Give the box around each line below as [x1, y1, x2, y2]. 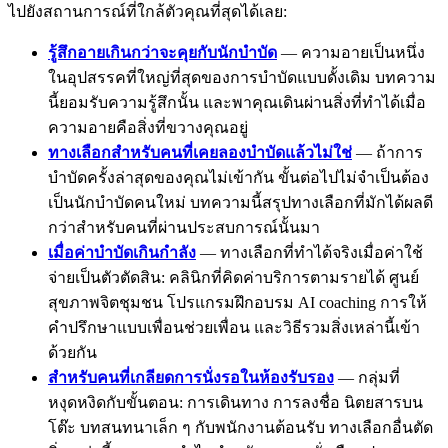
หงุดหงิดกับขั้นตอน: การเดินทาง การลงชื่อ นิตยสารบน [48, 393, 423, 411]
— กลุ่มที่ [334, 368, 400, 386]
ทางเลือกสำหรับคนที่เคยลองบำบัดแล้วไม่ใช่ [48, 143, 352, 161]
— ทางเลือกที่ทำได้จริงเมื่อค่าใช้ [196, 243, 423, 261]
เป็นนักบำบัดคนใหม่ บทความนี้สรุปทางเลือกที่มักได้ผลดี [48, 193, 433, 211]
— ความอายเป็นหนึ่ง [277, 43, 425, 61]
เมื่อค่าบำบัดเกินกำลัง [48, 243, 196, 261]
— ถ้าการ [352, 143, 423, 161]
